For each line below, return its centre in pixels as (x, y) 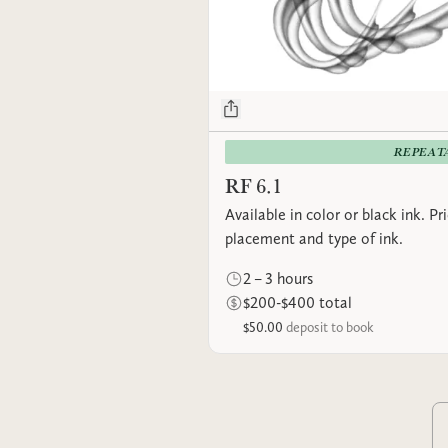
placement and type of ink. (314, 238)
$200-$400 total (297, 302)
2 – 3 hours (278, 278)
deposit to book (330, 327)
